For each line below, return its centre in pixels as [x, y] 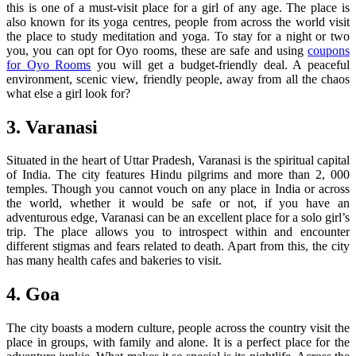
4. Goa [33, 294]
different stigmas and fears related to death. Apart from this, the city [178, 246]
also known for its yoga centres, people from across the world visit [178, 21]
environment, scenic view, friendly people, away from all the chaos [178, 79]
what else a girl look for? [68, 93]
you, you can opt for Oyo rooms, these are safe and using [157, 50]
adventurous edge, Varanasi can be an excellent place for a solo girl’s [178, 218]
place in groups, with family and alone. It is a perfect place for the [178, 342]
